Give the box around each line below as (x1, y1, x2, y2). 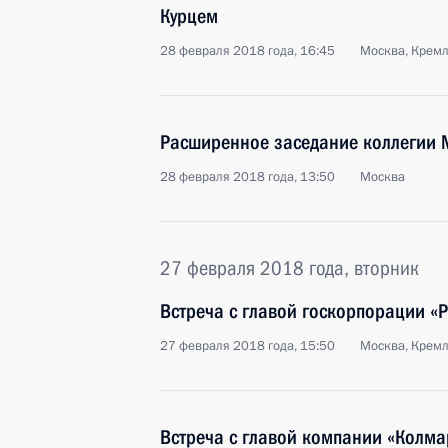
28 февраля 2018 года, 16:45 (160, 42, 335, 60)
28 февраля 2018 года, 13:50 (160, 168, 335, 186)
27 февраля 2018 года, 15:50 (160, 337, 335, 355)
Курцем (160, 4, 218, 28)
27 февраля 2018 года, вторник (160, 256, 419, 280)
